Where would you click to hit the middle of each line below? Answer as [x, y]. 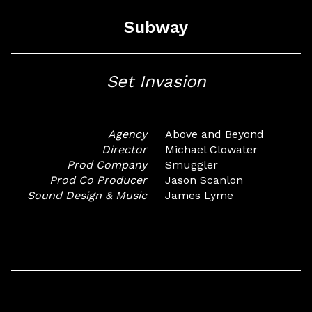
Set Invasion [156, 81]
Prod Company [107, 164]
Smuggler [191, 164]
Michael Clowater [211, 149]
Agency [128, 134]
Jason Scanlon [204, 180]
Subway [156, 27]
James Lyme [199, 195]
